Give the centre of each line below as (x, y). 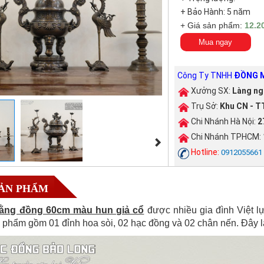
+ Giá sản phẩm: (212, 25)
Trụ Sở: (204, 106)
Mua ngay (216, 42)
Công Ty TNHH (205, 76)
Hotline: (205, 152)
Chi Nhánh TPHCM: (226, 137)
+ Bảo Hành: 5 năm (215, 12)
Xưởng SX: (210, 91)
